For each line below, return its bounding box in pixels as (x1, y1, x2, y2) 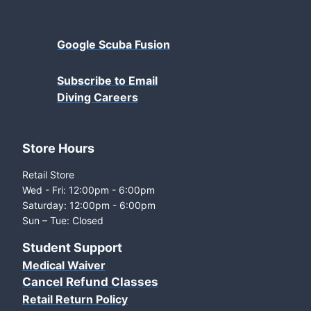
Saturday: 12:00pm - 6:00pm (22, 199, 155, 212)
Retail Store (22, 169, 74, 181)
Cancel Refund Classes (22, 275, 158, 289)
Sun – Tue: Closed (22, 215, 103, 227)
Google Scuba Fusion (57, 37, 170, 52)
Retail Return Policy (22, 292, 128, 307)
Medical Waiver (22, 258, 106, 273)
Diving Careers (57, 90, 138, 105)
